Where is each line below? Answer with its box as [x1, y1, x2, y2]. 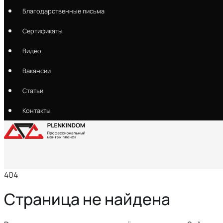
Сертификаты [22, 26, 63, 35]
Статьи [22, 86, 43, 95]
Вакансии [22, 66, 51, 75]
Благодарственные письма [22, 6, 105, 15]
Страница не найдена [4, 188, 170, 211]
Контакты [22, 106, 51, 115]
